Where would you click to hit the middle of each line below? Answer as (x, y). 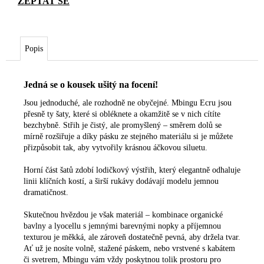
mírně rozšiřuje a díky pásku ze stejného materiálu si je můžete (128, 136)
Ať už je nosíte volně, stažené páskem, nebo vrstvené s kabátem (129, 248)
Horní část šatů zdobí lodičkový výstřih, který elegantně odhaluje (132, 170)
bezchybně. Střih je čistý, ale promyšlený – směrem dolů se (123, 125)
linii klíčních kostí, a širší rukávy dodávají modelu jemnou (121, 181)
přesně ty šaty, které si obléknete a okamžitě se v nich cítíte (122, 114)
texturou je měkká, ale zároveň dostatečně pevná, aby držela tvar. (132, 237)
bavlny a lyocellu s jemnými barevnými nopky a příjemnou (122, 226)
